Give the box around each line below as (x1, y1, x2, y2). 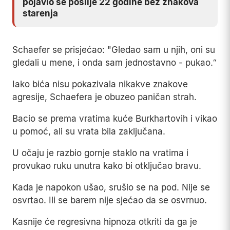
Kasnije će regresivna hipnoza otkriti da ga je (12, 217, 197, 227)
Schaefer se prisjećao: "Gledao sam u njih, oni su (12, 45, 215, 55)
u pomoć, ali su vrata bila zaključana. (12, 126, 165, 137)
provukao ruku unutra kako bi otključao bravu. (12, 161, 201, 171)
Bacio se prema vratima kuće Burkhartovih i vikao (12, 113, 217, 124)
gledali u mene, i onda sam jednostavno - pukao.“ (12, 57, 216, 68)
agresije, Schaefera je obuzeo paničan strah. (12, 92, 197, 103)
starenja (23, 8, 58, 19)
